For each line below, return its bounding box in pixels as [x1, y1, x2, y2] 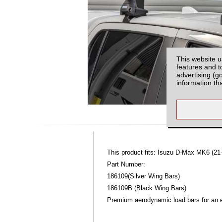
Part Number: [107, 161, 148, 168]
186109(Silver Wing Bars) [107, 173, 180, 180]
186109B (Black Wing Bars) [107, 185, 187, 192]
